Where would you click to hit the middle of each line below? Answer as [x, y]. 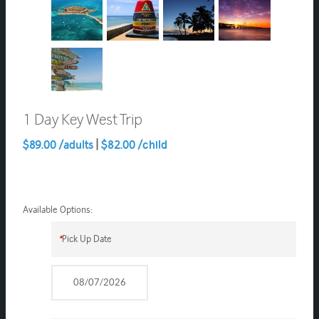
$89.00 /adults [59, 144]
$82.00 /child [132, 144]
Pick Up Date [87, 239]
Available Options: [57, 209]
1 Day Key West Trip [82, 119]
